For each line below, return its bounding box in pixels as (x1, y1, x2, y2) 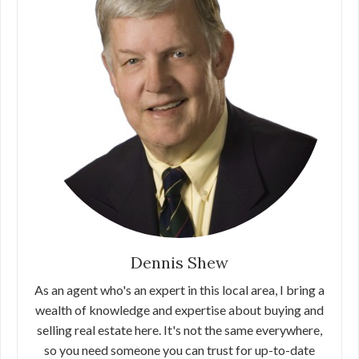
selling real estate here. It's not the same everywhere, (37, 322, 322, 337)
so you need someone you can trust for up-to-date (44, 342, 315, 357)
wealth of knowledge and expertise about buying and (35, 302, 324, 317)
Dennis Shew (131, 252, 228, 272)
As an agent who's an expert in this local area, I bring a (34, 282, 325, 297)
